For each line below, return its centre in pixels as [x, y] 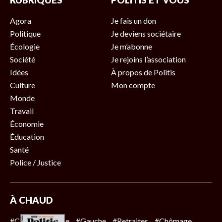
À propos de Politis [143, 72]
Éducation [27, 137]
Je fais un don [134, 21]
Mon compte [133, 85]
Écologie [25, 46]
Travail [22, 111]
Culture [23, 85]
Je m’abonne [132, 46]
